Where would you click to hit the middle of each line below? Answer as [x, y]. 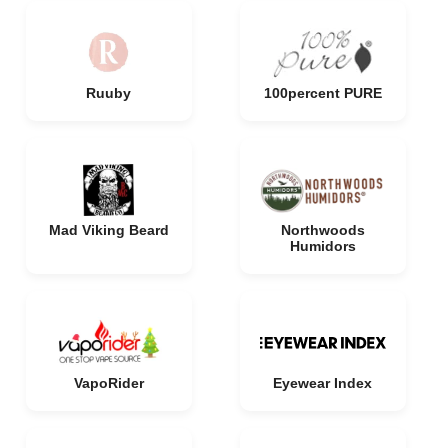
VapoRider [108, 383]
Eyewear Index [322, 383]
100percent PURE [322, 93]
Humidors [322, 246]
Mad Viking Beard [108, 230]
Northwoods [322, 230]
